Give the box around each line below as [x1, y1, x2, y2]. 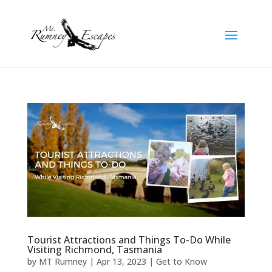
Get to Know [155, 256, 207, 268]
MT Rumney [38, 256, 87, 268]
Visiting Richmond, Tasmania [27, 243, 162, 257]
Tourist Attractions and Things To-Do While [27, 233, 231, 247]
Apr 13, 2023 [96, 256, 146, 268]
